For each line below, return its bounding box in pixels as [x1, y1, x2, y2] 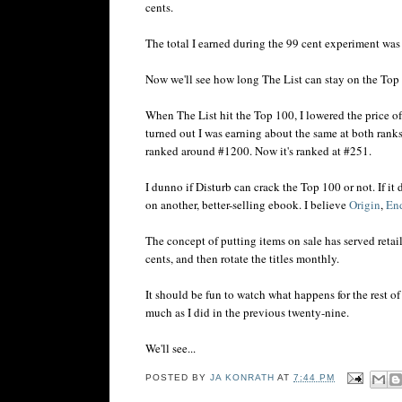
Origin [349, 196, 380, 213]
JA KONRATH [210, 372, 275, 383]
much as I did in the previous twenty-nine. [145, 303, 349, 320]
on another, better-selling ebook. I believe [145, 196, 349, 213]
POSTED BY [145, 372, 211, 383]
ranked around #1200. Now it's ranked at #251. [145, 142, 371, 159]
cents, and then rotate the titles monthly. [145, 249, 339, 267]
